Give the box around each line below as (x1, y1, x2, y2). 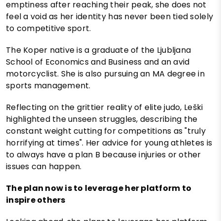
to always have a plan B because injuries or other (6, 149, 201, 161)
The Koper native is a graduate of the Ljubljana (6, 44, 191, 56)
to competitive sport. (6, 23, 91, 35)
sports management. (6, 80, 91, 92)
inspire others (6, 194, 66, 206)
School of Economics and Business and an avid (6, 56, 190, 68)
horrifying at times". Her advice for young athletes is (6, 137, 213, 149)
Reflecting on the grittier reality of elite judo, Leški (6, 102, 203, 113)
